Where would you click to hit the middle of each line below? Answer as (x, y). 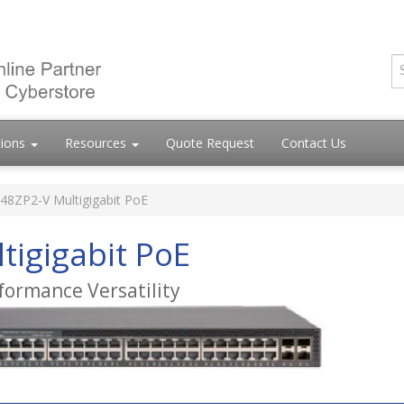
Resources (97, 143)
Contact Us (314, 143)
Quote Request (210, 143)
